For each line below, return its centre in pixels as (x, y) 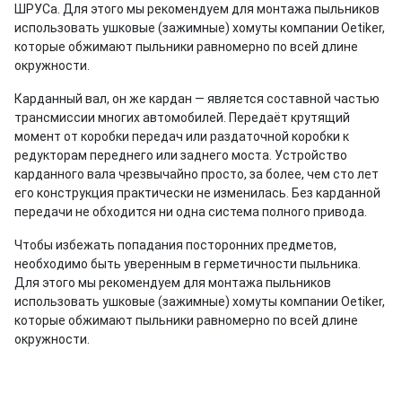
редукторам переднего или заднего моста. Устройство (181, 155)
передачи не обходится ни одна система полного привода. (191, 211)
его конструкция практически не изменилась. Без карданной (197, 192)
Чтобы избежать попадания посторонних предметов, (175, 245)
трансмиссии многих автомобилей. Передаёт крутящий (182, 117)
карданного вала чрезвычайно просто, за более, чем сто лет (197, 174)
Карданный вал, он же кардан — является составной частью (197, 98)
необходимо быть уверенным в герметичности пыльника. (188, 263)
